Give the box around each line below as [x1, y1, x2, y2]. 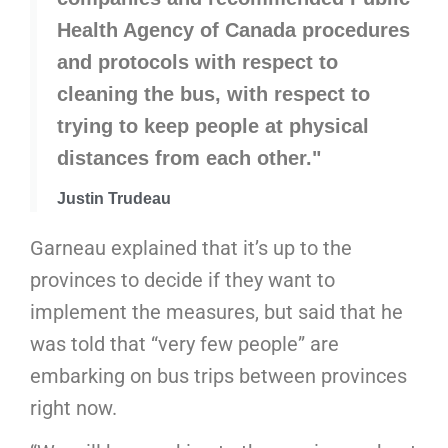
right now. [30, 395, 122, 420]
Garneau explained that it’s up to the [30, 235, 352, 260]
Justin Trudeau [57, 189, 171, 207]
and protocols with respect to [57, 50, 338, 73]
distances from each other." [57, 146, 321, 169]
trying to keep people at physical [57, 114, 369, 137]
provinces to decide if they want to [30, 267, 335, 292]
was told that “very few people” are [30, 331, 339, 356]
